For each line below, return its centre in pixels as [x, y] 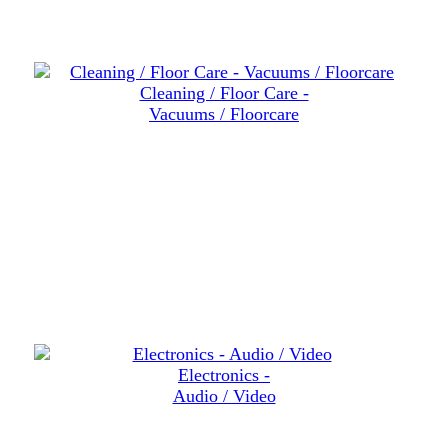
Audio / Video [224, 396]
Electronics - [224, 375]
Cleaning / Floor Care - [224, 93]
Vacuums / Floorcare [224, 114]
